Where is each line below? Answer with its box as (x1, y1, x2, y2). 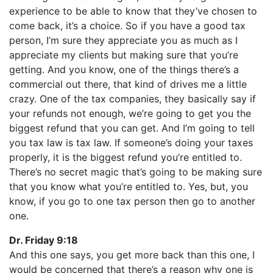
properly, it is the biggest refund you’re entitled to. (9, 151, 242, 163)
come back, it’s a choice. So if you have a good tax (9, 19, 246, 32)
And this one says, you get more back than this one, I (9, 249, 255, 261)
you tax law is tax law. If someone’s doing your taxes (9, 136, 253, 149)
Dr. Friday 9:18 (9, 234, 78, 246)
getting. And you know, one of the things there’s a (9, 63, 239, 76)
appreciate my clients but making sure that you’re (9, 49, 238, 61)
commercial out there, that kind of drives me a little (9, 78, 247, 90)
